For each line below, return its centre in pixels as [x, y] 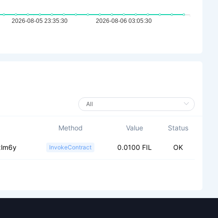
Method [70, 128]
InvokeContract [70, 147]
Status [178, 128]
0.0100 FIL [135, 147]
